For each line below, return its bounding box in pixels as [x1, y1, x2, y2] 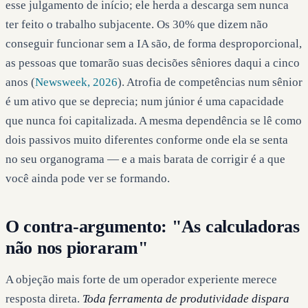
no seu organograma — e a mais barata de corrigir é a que [5, 152, 285, 166]
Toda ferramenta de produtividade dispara [82, 291, 289, 305]
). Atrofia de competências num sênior [118, 75, 302, 89]
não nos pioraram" [5, 237, 148, 258]
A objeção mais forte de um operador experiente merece [5, 272, 277, 286]
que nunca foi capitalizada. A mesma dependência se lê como [5, 113, 302, 127]
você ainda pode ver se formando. [5, 171, 170, 185]
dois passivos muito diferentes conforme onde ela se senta [5, 133, 288, 146]
